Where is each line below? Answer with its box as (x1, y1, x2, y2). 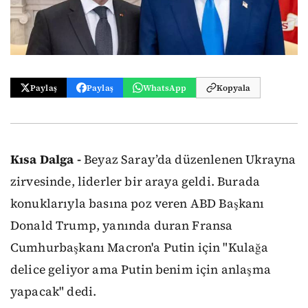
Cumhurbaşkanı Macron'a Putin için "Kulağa (10, 239, 269, 256)
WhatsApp (142, 82, 187, 93)
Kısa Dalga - (10, 151, 81, 168)
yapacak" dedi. (10, 283, 97, 300)
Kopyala (217, 82, 251, 93)
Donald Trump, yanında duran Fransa (10, 217, 233, 234)
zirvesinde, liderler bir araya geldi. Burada (10, 173, 261, 190)
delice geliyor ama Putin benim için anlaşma (10, 261, 271, 278)
